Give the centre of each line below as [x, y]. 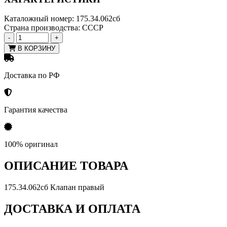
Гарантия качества [36, 110]
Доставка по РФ [32, 75]
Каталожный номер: [39, 19]
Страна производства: [42, 28]
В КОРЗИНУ [35, 49]
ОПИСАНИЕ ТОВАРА [66, 166]
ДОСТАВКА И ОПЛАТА [72, 209]
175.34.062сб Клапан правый [54, 187]
